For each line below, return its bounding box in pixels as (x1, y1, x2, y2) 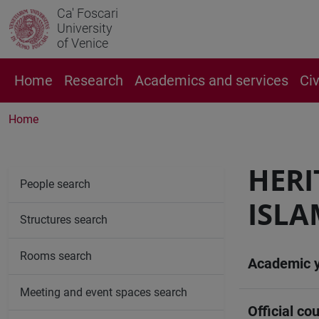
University (57, 21, 113, 36)
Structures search (20, 213, 108, 227)
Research (64, 72, 123, 89)
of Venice (57, 36, 108, 51)
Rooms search (20, 249, 92, 263)
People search (20, 177, 90, 191)
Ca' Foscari (57, 6, 118, 21)
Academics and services (135, 72, 288, 89)
